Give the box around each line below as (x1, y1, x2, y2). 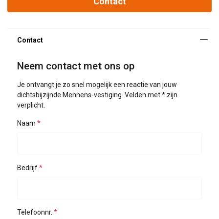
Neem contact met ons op (17, 60, 134, 72)
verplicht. (17, 101, 45, 109)
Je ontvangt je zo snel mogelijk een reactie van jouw (17, 81, 177, 88)
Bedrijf (17, 164, 38, 172)
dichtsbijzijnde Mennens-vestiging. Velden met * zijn (17, 91, 177, 99)
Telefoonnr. (17, 208, 52, 216)
